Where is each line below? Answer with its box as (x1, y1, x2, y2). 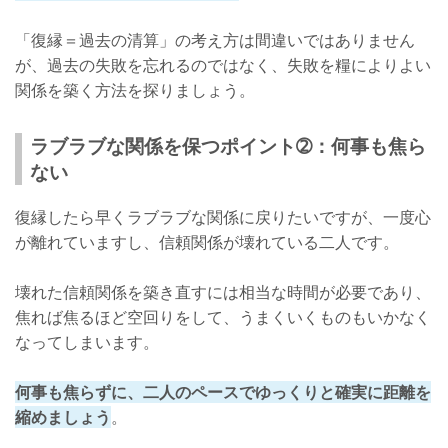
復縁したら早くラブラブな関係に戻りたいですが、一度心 (15, 206, 431, 229)
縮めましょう (15, 406, 111, 429)
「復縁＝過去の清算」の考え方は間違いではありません (15, 29, 415, 52)
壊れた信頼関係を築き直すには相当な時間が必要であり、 (15, 281, 431, 304)
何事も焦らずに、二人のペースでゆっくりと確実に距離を (15, 381, 431, 404)
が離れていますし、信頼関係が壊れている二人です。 (15, 231, 399, 254)
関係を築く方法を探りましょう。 (15, 79, 255, 102)
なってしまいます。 (15, 331, 159, 354)
